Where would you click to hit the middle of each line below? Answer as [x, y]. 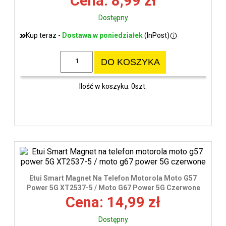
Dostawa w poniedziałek [102, 36]
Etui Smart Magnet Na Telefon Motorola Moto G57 [113, 178]
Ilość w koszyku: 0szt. [113, 86]
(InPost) [156, 36]
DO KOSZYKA [130, 62]
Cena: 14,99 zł [113, 203]
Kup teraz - [44, 36]
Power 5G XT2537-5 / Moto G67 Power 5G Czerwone [113, 188]
